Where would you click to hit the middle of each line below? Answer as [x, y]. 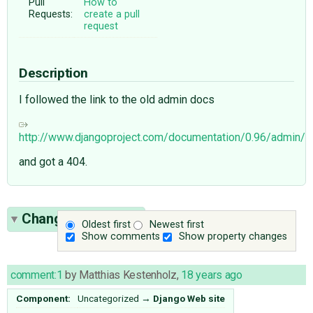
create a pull [112, 14]
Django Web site [189, 298]
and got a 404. [53, 161]
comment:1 [37, 275]
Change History [71, 218]
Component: [44, 298]
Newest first [177, 225]
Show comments [121, 237]
